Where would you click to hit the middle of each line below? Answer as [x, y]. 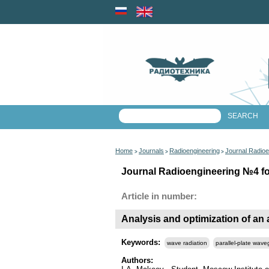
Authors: [137, 260]
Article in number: [159, 196]
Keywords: [142, 242]
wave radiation [187, 243]
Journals [151, 151]
